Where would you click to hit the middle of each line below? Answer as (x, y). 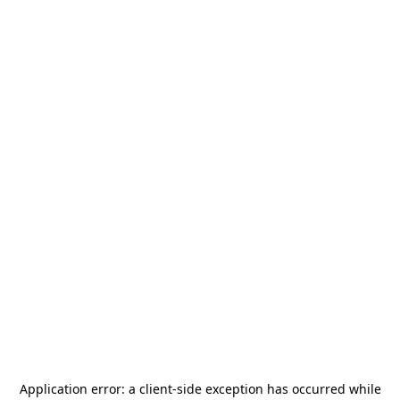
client (155, 389)
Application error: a (79, 389)
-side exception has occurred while (276, 389)
